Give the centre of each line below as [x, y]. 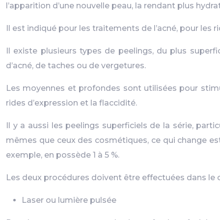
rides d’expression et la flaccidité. [71, 103]
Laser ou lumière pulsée [69, 200]
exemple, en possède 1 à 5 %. [63, 155]
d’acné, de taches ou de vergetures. [76, 66]
